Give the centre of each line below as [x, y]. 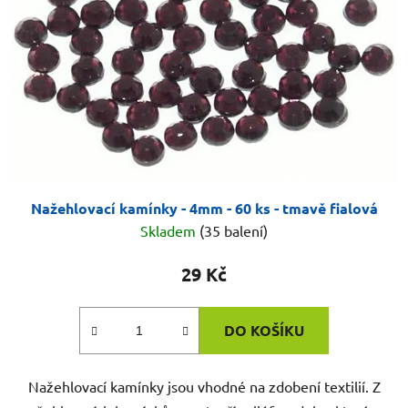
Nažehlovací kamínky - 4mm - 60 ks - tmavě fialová [204, 209]
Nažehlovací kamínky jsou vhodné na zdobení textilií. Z [204, 387]
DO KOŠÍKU [264, 331]
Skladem [170, 231]
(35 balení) [234, 231]
